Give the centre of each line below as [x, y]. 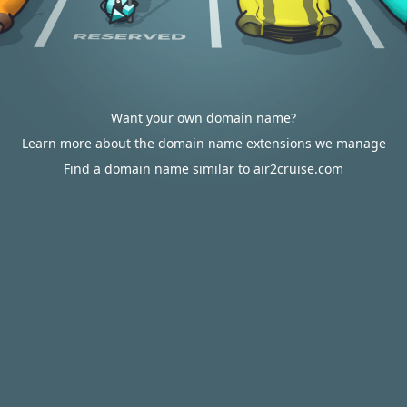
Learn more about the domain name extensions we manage [203, 143]
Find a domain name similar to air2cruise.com [203, 169]
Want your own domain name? [203, 118]
